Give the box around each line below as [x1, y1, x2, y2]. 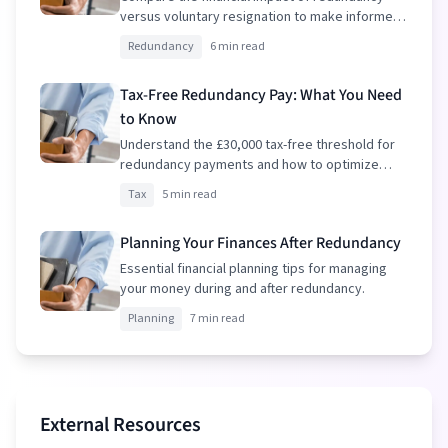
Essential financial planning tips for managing [120, 259, 387, 279]
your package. [120, 175, 205, 195]
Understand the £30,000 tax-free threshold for [120, 135, 395, 155]
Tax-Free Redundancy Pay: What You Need [120, 84, 402, 106]
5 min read [162, 186, 217, 203]
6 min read [210, 38, 265, 55]
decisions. [120, 27, 181, 47]
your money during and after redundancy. [120, 279, 365, 299]
